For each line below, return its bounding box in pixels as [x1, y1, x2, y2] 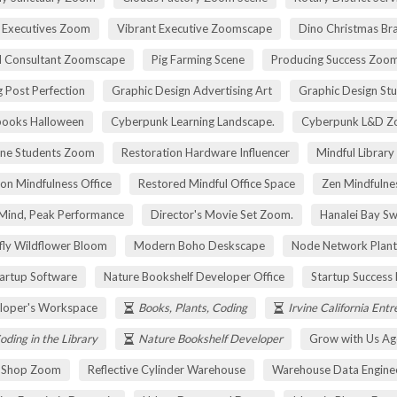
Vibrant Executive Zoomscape [116, 20, 272, 35]
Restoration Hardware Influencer [121, 144, 290, 160]
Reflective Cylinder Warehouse [88, 362, 245, 377]
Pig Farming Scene [152, 51, 245, 66]
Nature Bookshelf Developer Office [103, 269, 284, 284]
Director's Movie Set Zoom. [150, 206, 293, 222]
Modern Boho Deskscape [134, 237, 265, 253]
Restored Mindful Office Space [138, 175, 295, 191]
